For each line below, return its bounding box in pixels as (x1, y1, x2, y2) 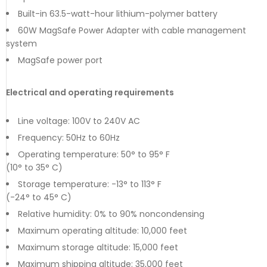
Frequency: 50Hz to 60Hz (18, 131, 120, 144)
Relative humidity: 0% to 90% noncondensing (18, 207, 204, 220)
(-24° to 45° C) (6, 191, 72, 203)
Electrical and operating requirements (6, 86, 174, 98)
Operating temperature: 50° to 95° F (18, 148, 170, 160)
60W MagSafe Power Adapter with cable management (18, 24, 246, 36)
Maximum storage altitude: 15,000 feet (18, 241, 178, 253)
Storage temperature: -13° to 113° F (18, 178, 162, 190)
